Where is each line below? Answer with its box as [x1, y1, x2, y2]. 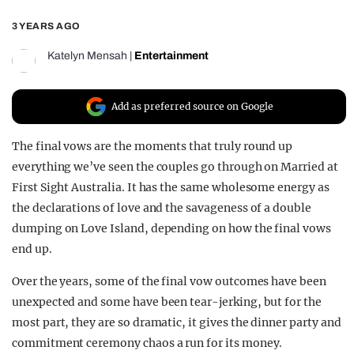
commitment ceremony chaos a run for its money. [12, 336, 283, 351]
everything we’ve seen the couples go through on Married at [12, 160, 338, 175]
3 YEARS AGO [12, 21, 81, 32]
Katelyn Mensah [47, 50, 127, 62]
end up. [12, 242, 52, 257]
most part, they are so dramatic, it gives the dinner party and [12, 315, 341, 330]
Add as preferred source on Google [111, 100, 273, 113]
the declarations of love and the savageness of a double [12, 201, 311, 216]
